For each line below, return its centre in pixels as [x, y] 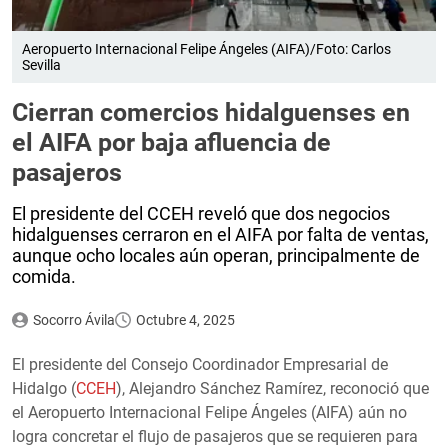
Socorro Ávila [73, 319]
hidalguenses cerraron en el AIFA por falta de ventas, [220, 234]
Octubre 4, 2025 [185, 319]
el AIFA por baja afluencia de [171, 142]
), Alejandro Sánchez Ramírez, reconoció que [272, 388]
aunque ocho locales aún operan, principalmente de [216, 255]
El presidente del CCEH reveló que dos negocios [201, 213]
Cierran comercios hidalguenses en [211, 112]
